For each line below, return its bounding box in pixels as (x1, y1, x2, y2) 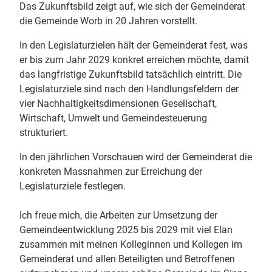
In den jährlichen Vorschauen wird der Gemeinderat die (19, 151, 252, 163)
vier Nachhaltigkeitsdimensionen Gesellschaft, (19, 98, 217, 110)
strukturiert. (19, 127, 68, 139)
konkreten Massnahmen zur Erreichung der (19, 166, 202, 178)
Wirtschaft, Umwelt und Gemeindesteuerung (19, 112, 207, 124)
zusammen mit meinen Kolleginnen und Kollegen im (19, 239, 242, 251)
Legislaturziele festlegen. (19, 180, 128, 192)
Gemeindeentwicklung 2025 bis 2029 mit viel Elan (19, 224, 233, 236)
